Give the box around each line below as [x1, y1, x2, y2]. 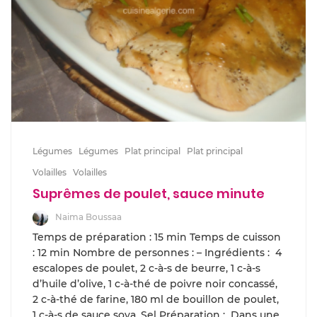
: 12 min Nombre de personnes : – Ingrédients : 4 [33, 246, 282, 259]
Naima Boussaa [55, 212, 122, 223]
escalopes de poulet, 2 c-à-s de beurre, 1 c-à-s [33, 262, 260, 275]
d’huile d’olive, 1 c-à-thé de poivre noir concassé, [33, 277, 277, 290]
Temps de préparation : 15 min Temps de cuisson [33, 231, 281, 243]
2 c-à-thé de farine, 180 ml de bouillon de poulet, [33, 293, 279, 306]
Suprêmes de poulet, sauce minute [33, 185, 265, 203]
